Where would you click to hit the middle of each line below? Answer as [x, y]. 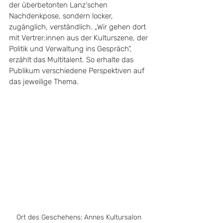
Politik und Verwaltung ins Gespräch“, [71, 49]
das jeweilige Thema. [45, 81]
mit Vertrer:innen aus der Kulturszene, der [79, 38]
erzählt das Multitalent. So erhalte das [72, 59]
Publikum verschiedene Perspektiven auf [79, 70]
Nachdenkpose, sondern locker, [62, 16]
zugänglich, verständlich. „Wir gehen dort [78, 27]
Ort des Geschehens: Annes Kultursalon [80, 217]
